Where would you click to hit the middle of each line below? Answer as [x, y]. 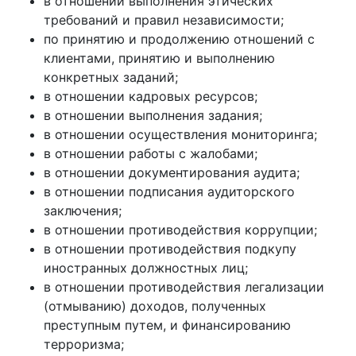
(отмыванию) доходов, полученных [155, 306]
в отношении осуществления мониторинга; [180, 134]
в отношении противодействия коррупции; [180, 230]
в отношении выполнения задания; [153, 115]
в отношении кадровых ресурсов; [151, 96]
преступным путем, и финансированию [167, 325]
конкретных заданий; [111, 77]
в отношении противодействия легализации [184, 287]
